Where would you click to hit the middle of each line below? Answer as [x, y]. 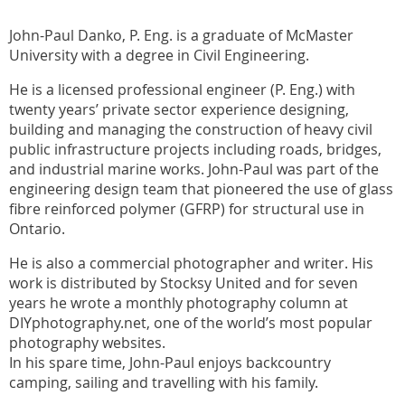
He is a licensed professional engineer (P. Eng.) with [182, 90]
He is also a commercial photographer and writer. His [191, 264]
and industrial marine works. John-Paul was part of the [194, 170]
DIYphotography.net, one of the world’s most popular [191, 323]
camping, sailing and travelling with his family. [164, 383]
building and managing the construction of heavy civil [191, 130]
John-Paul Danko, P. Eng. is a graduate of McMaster [181, 36]
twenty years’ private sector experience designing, [179, 110]
